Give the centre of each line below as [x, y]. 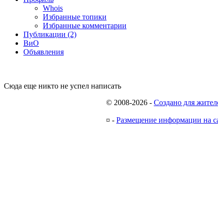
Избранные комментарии [85, 25]
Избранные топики [75, 17]
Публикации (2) [50, 34]
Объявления [44, 52]
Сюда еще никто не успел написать [63, 86]
